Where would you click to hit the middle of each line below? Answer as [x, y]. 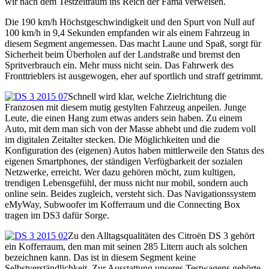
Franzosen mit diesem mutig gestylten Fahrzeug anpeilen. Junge [125, 107]
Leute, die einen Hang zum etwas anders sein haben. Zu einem [123, 118]
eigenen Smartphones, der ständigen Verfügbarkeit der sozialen [124, 161]
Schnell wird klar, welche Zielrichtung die [147, 96]
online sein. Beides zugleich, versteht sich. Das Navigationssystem [130, 193]
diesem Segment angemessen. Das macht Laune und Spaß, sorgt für [133, 43]
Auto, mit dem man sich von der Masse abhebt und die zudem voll [130, 128]
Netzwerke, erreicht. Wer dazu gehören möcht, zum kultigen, [120, 172]
